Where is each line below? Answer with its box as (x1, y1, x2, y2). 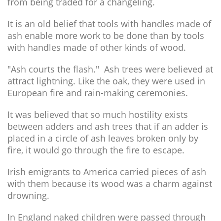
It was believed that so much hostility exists (7, 109, 188, 120)
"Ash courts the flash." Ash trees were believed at (7, 63, 213, 75)
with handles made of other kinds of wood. (7, 41, 186, 53)
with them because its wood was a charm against (7, 178, 212, 189)
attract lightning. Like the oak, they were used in (7, 75, 205, 87)
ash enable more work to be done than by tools (7, 30, 204, 41)
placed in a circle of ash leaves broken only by (7, 132, 198, 144)
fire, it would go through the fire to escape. (7, 144, 184, 156)
